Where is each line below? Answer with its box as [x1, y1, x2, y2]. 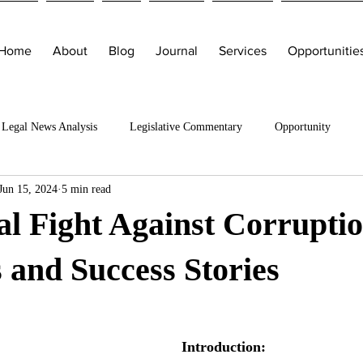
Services [219, 44, 267, 58]
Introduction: [181, 339, 266, 355]
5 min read [62, 182, 111, 195]
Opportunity [275, 120, 331, 133]
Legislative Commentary [130, 120, 242, 133]
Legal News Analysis [2, 120, 97, 133]
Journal [156, 44, 198, 58]
